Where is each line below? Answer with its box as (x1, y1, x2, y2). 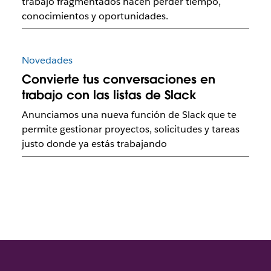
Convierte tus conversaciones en (21, 71, 215, 88)
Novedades (21, 54, 73, 67)
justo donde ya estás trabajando (21, 137, 167, 151)
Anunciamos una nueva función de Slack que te (21, 108, 237, 122)
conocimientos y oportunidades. (21, 10, 168, 23)
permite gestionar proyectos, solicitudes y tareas (21, 123, 240, 136)
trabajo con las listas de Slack (21, 87, 197, 103)
